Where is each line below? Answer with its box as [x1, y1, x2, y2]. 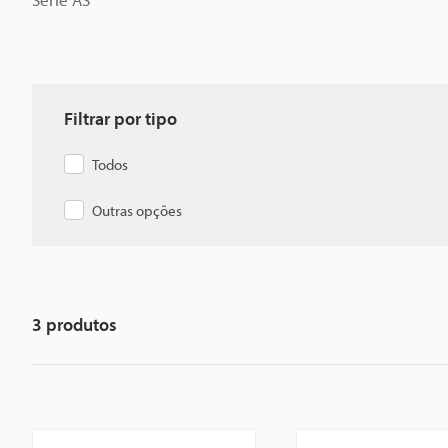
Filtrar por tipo [64, 107, 177, 130]
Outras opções [92, 201, 182, 220]
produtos [42, 313, 117, 336]
